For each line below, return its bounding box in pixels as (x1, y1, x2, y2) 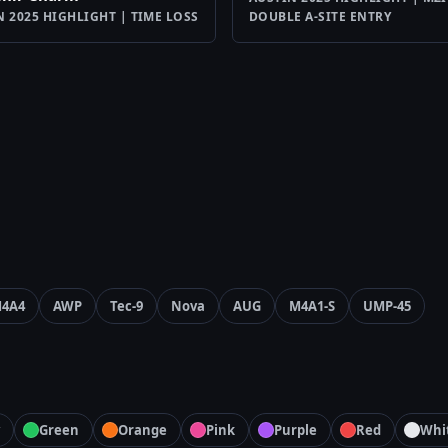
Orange (118, 421, 167, 440)
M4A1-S (289, 297, 335, 316)
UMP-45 (363, 297, 411, 316)
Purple (274, 421, 317, 440)
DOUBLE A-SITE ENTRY (249, 8, 392, 26)
